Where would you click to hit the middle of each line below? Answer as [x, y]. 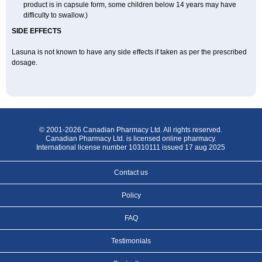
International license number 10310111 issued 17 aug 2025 [131, 147]
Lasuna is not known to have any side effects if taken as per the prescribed [129, 52]
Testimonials [131, 241]
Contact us [131, 173]
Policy [131, 195]
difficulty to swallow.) [56, 15]
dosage [24, 63]
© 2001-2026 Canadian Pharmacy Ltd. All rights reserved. [131, 130]
